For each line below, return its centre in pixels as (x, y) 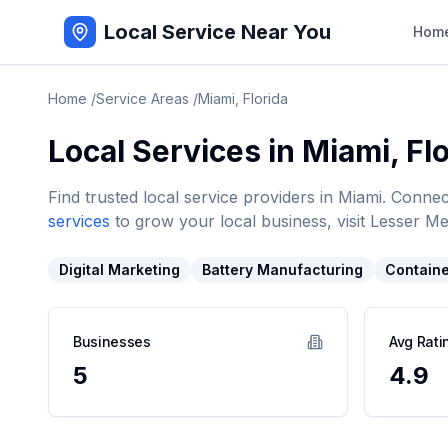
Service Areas (142, 98)
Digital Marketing (119, 269)
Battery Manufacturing (282, 269)
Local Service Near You (217, 32)
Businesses (112, 341)
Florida (265, 98)
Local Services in (175, 151)
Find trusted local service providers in (193, 197)
